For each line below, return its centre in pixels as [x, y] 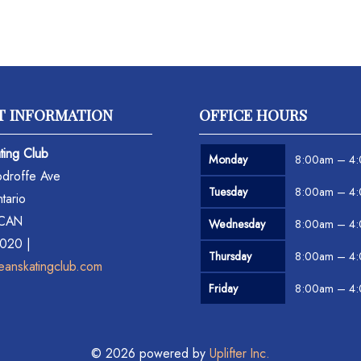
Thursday [230, 256]
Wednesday [237, 224]
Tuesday [228, 191]
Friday [224, 288]
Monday [228, 159]
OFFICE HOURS [253, 114]
